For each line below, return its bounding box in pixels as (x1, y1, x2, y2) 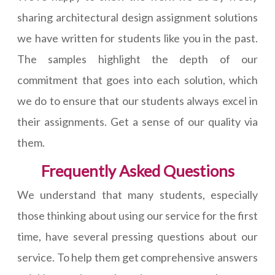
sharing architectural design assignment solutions (17, 10, 258, 25)
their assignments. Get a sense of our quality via (17, 115, 258, 129)
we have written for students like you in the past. (17, 31, 258, 45)
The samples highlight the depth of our (17, 52, 258, 66)
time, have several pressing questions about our (17, 230, 258, 244)
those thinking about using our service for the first (17, 209, 258, 223)
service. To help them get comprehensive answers (17, 250, 258, 265)
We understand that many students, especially (17, 188, 258, 202)
